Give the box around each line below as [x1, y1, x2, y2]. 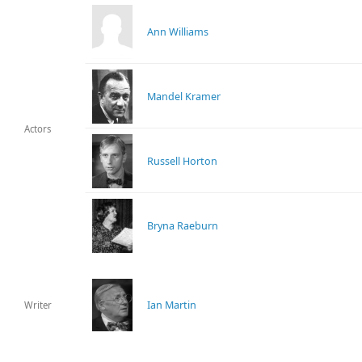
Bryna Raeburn [147, 218, 219, 233]
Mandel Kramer [147, 89, 221, 103]
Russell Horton [147, 154, 218, 168]
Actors [24, 123, 52, 136]
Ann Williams [147, 24, 209, 39]
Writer [24, 299, 53, 312]
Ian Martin [147, 297, 197, 312]
